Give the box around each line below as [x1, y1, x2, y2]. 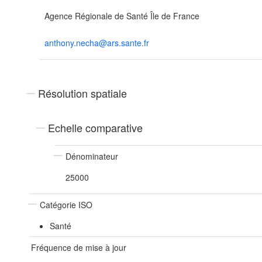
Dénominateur [65, 150, 118, 162]
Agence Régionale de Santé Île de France [44, 10, 199, 22]
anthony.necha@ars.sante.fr [44, 37, 149, 49]
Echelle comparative [48, 120, 143, 135]
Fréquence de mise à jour [31, 242, 126, 253]
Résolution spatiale [38, 85, 127, 101]
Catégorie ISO [40, 199, 92, 211]
